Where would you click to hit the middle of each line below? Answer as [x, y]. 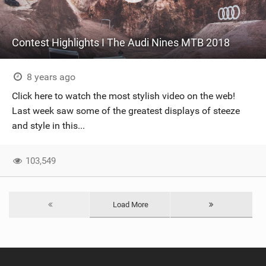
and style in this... [48, 126]
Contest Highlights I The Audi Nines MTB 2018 [121, 42]
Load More [131, 205]
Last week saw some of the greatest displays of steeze [126, 111]
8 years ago [50, 77]
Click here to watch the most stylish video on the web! [123, 96]
